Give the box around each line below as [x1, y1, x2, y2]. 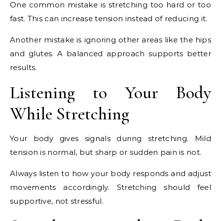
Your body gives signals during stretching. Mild [10, 134, 211, 144]
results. [10, 63, 37, 73]
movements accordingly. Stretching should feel [10, 183, 211, 192]
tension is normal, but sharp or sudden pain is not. [10, 147, 202, 157]
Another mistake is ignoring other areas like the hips [10, 35, 211, 45]
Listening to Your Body [10, 82, 211, 104]
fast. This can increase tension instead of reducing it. [10, 14, 208, 24]
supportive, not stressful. [10, 196, 104, 206]
